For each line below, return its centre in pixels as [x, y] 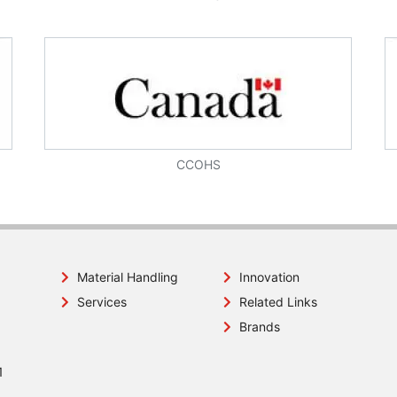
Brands [259, 327]
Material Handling [127, 277]
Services [101, 302]
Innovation [269, 277]
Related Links [278, 302]
